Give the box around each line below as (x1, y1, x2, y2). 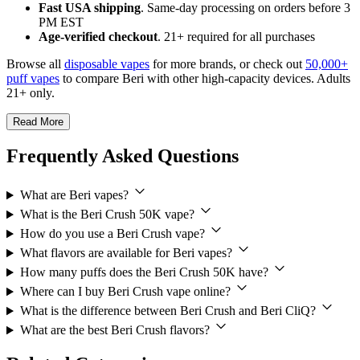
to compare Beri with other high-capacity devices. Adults (59, 71, 350, 85)
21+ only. (6, 85, 55, 100)
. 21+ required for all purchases (157, 29, 315, 43)
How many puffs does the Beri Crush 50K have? (19, 265, 272, 280)
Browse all (6, 56, 64, 71)
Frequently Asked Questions (6, 145, 239, 167)
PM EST (39, 14, 84, 29)
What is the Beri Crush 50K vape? (19, 207, 198, 222)
